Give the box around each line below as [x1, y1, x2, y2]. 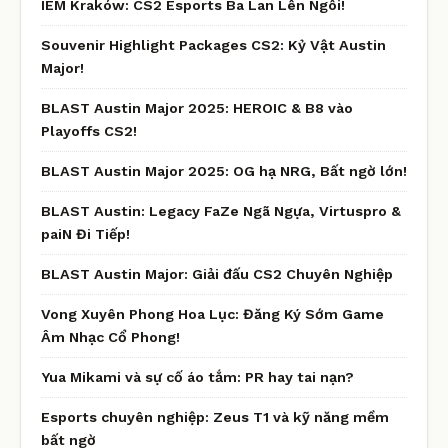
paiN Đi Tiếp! [41, 225, 130, 242]
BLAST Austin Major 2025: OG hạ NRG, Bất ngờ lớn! [41, 162, 407, 179]
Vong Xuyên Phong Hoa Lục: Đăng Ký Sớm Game [41, 305, 384, 322]
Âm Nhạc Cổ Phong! [41, 328, 180, 345]
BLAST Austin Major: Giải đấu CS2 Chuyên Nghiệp [41, 265, 393, 282]
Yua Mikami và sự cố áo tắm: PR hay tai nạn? [41, 368, 354, 385]
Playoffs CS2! [41, 122, 137, 139]
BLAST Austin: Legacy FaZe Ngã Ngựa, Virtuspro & [41, 202, 401, 219]
